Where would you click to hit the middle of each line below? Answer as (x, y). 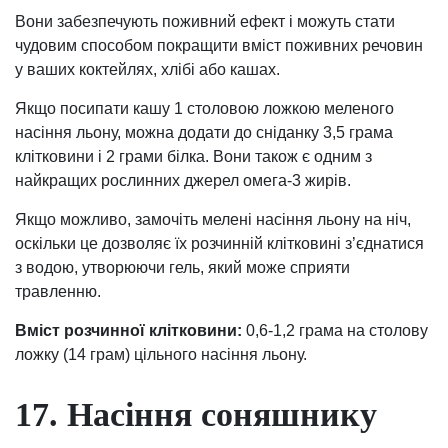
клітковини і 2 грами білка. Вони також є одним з (193, 156)
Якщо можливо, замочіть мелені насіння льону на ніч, (213, 219)
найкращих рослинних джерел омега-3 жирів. (183, 180)
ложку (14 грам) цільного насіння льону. (161, 354)
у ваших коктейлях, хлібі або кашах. (147, 69)
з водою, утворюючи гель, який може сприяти (182, 267)
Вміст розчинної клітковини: (128, 330)
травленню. (58, 291)
